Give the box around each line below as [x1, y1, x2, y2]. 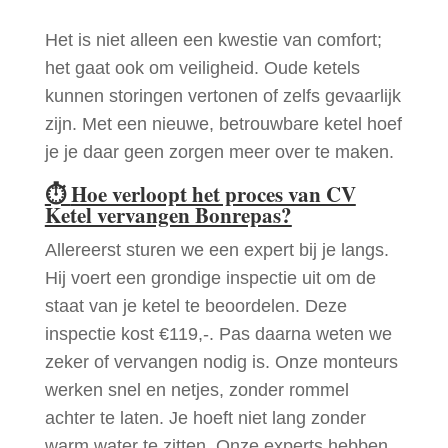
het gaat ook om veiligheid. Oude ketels [44, 58, 360, 79]
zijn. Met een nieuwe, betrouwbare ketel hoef [44, 114, 402, 135]
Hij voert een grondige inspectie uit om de [44, 268, 376, 289]
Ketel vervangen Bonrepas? [44, 200, 292, 231]
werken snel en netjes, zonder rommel [44, 380, 349, 401]
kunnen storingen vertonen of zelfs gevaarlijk [44, 86, 401, 107]
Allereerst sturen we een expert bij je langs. [44, 240, 389, 261]
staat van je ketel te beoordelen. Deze [44, 296, 347, 317]
